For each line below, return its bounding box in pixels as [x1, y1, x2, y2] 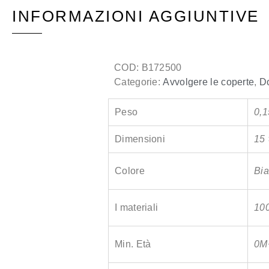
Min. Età [115, 239, 151, 250]
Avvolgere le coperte [163, 77, 255, 88]
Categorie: [114, 77, 163, 88]
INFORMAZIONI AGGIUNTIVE [12, 7, 259, 26]
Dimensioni [115, 134, 165, 145]
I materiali [115, 202, 159, 213]
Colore [115, 166, 145, 177]
